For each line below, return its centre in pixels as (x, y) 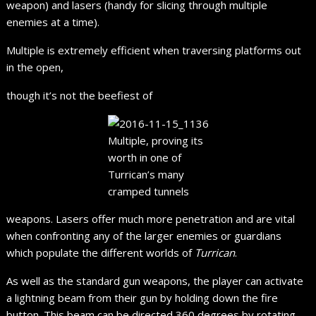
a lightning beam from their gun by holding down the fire (142, 298)
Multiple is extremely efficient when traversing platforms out (154, 50)
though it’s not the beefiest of (80, 96)
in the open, (35, 67)
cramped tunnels (148, 192)
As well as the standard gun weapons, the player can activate (155, 281)
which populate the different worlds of (101, 253)
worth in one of (144, 158)
